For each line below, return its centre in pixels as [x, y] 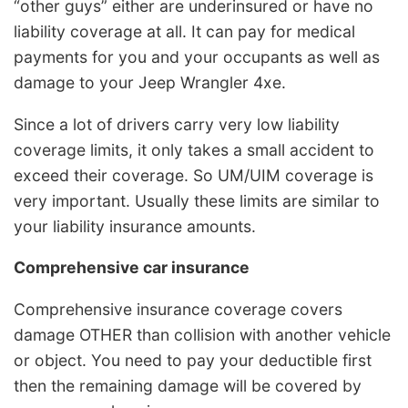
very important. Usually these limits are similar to [197, 200]
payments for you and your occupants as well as [197, 57]
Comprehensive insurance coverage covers [178, 309]
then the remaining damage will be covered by [188, 385]
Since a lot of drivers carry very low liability [177, 124]
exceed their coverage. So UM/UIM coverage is [194, 175]
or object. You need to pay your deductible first [193, 360]
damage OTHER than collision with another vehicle [202, 334]
